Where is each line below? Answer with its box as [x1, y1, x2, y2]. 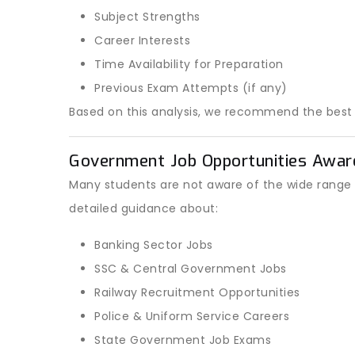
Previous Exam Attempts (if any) [94, 80, 288, 96]
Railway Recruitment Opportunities [94, 284, 300, 300]
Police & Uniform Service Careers [94, 308, 289, 324]
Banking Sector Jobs [94, 237, 213, 253]
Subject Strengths [94, 9, 200, 25]
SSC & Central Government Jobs [94, 261, 287, 277]
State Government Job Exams [94, 332, 271, 348]
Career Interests [94, 32, 190, 48]
